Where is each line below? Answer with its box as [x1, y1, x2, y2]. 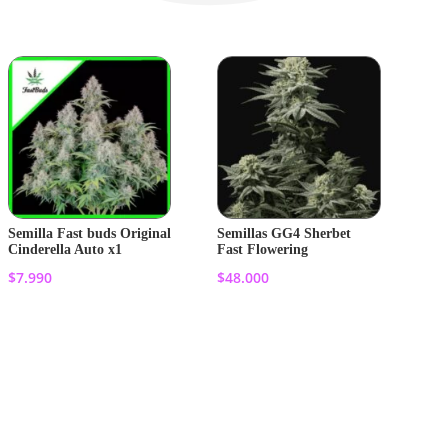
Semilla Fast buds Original [8, 226, 172, 242]
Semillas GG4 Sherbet [217, 226, 352, 242]
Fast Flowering [217, 242, 309, 258]
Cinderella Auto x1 [8, 242, 123, 258]
